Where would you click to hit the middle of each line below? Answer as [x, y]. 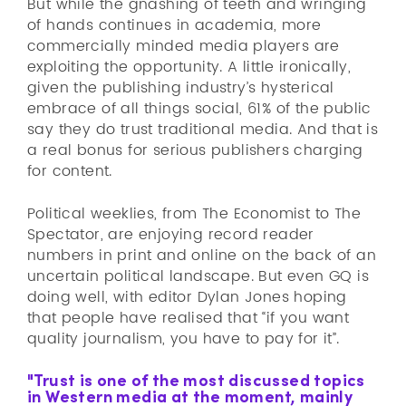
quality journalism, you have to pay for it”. [184, 339]
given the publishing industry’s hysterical [181, 88]
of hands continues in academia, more [174, 25]
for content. [70, 171]
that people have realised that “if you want [188, 318]
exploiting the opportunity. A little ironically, [189, 67]
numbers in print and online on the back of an [202, 256]
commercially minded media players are [184, 46]
